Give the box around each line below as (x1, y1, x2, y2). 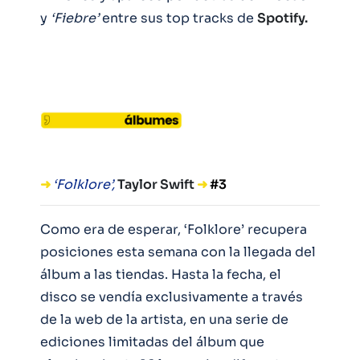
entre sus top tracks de (99, 9, 257, 27)
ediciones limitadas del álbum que (40, 333, 264, 350)
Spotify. (257, 9, 308, 27)
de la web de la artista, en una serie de (40, 310, 288, 328)
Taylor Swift (117, 175, 197, 193)
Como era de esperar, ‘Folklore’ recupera (40, 220, 307, 238)
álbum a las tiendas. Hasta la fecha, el (40, 265, 281, 283)
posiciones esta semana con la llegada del (40, 243, 316, 260)
